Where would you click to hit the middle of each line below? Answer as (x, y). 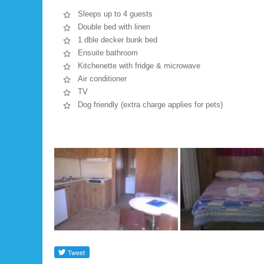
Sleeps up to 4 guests (115, 14)
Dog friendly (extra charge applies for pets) (150, 105)
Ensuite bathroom (108, 53)
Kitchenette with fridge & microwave (139, 66)
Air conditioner (102, 79)
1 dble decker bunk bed (118, 40)
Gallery (73, 136)
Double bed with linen (114, 27)
